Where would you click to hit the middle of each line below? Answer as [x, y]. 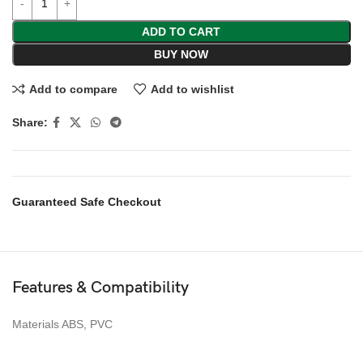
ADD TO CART [181, 32]
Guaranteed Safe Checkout [87, 201]
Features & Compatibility [100, 287]
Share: [30, 123]
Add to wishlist [192, 89]
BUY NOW [181, 55]
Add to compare [73, 89]
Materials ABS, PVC [62, 324]
